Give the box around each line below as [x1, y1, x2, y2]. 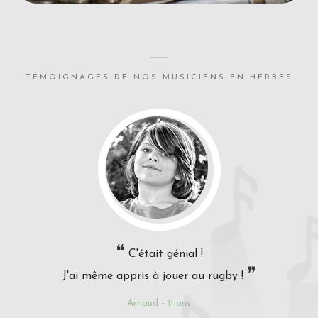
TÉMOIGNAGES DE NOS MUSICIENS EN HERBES [25, 73, 293, 82]
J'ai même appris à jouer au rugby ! [62, 270, 247, 282]
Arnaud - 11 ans [127, 298, 191, 308]
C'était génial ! [124, 248, 203, 260]
